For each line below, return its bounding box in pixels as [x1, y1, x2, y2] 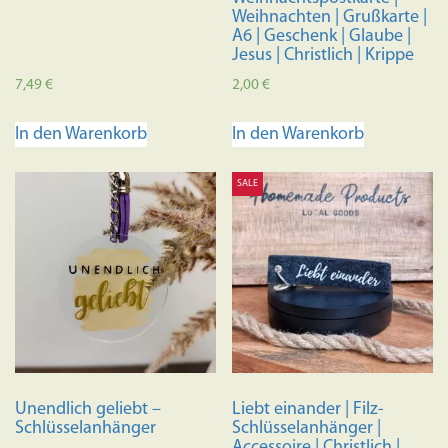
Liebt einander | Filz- [232, 399, 385, 419]
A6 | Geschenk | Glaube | [232, 27, 412, 47]
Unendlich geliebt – [15, 399, 161, 419]
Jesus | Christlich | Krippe [232, 46, 415, 66]
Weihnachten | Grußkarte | [232, 8, 428, 28]
